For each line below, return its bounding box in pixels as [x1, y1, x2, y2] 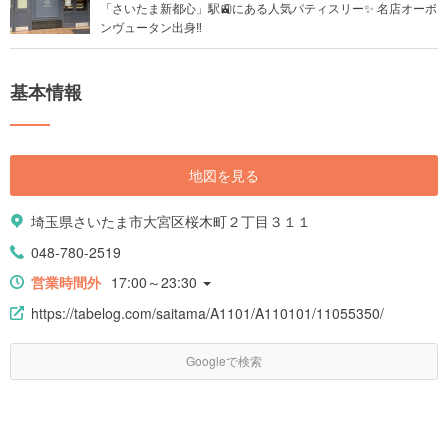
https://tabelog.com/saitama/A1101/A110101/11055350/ [31, 302, 384, 323]
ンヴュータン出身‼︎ [100, 17, 202, 35]
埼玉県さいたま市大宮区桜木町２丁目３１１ [31, 210, 311, 231]
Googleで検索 [186, 351, 262, 369]
